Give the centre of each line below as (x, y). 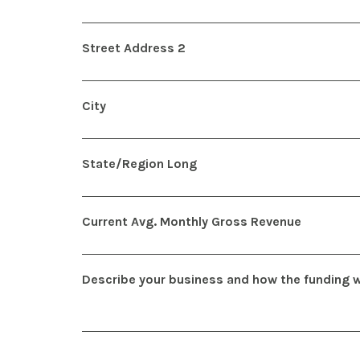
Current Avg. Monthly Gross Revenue (192, 221)
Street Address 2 (134, 47)
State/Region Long (139, 163)
